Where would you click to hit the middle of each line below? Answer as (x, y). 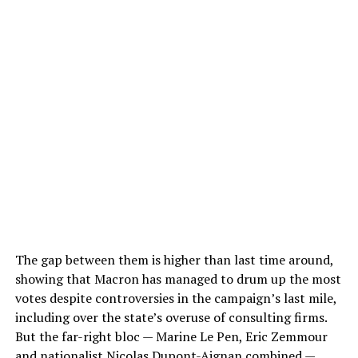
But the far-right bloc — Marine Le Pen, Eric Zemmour (171, 337)
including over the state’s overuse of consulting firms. (171, 318)
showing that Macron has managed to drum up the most (178, 279)
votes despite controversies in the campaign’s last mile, (175, 298)
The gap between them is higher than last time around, (174, 260)
